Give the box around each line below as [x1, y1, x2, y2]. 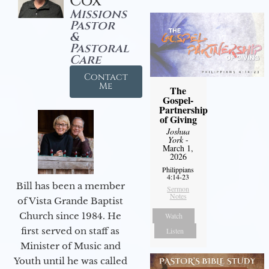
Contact [83, 70, 128, 83]
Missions [69, 5, 127, 22]
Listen [166, 225, 184, 235]
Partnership [159, 102, 208, 116]
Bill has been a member [16, 180, 125, 192]
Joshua [166, 125, 190, 137]
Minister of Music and [20, 240, 121, 252]
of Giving [159, 112, 197, 126]
